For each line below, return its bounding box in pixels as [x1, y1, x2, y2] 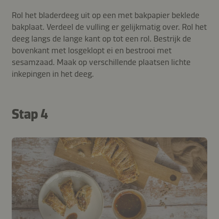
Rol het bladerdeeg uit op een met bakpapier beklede [12, 9, 199, 21]
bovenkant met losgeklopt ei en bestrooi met [12, 44, 172, 56]
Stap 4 [12, 106, 48, 122]
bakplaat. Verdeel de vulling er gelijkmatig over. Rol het [12, 21, 207, 32]
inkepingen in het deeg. [12, 68, 94, 79]
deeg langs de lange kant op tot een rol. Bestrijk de [12, 33, 191, 44]
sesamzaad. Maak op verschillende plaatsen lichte [12, 56, 191, 67]
